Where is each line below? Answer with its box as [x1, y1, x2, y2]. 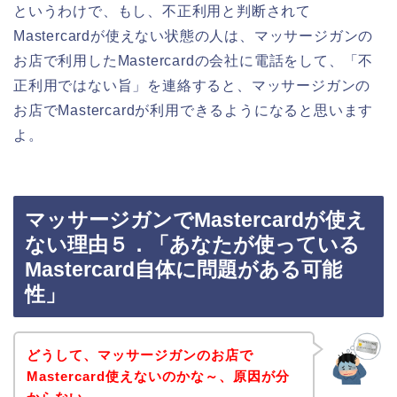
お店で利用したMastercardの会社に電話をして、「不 [13, 52, 374, 68]
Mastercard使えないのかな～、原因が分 [26, 368, 290, 384]
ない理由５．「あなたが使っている [25, 233, 360, 257]
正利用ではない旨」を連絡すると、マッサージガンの [13, 77, 371, 93]
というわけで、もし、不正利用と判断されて [13, 3, 311, 19]
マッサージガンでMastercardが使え [25, 208, 367, 232]
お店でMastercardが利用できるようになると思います [13, 102, 374, 118]
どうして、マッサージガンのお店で [26, 346, 253, 362]
